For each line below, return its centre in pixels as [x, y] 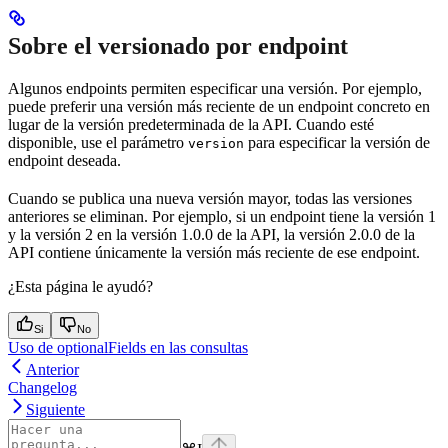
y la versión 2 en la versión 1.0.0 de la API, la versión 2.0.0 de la [211, 234]
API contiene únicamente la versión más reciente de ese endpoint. [214, 252]
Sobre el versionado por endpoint [178, 45]
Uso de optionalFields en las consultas [128, 347]
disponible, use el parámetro [98, 142]
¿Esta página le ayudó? [80, 286]
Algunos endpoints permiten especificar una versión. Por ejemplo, [215, 88]
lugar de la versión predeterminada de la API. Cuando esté [191, 124]
